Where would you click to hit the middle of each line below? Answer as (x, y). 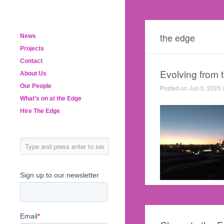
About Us (33, 73)
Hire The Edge (40, 111)
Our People (36, 86)
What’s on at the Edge (51, 98)
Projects (32, 48)
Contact (31, 61)
